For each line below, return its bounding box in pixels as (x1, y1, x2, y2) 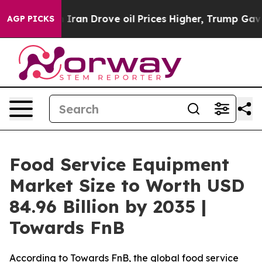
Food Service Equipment (9, 153, 229, 175)
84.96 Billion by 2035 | (9, 195, 206, 218)
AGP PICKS (7, 13, 54, 24)
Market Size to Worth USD (9, 174, 244, 196)
